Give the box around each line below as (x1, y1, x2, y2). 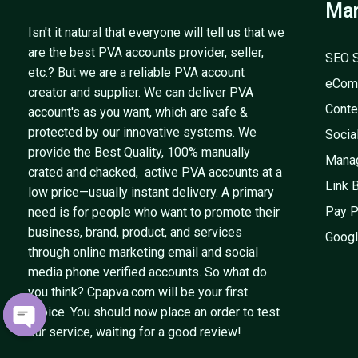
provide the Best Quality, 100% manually (28, 144, 250, 160)
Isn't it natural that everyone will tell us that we (28, 24, 284, 40)
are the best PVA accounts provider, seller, (28, 44, 264, 60)
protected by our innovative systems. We (28, 124, 257, 140)
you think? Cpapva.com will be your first (28, 284, 248, 300)
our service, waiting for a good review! (28, 324, 241, 340)
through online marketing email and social (28, 244, 258, 260)
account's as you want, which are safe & (28, 104, 248, 120)
